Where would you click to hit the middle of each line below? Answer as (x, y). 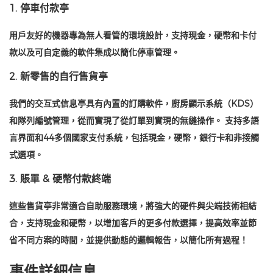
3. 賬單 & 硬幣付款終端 (60, 179)
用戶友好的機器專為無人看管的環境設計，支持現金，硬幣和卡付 (133, 36)
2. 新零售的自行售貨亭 (58, 77)
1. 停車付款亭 (39, 9)
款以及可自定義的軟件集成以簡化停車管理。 (94, 53)
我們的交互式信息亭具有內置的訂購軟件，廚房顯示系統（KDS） (134, 104)
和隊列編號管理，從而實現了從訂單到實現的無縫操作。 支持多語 (134, 121)
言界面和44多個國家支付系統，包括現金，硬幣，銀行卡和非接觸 (134, 138)
